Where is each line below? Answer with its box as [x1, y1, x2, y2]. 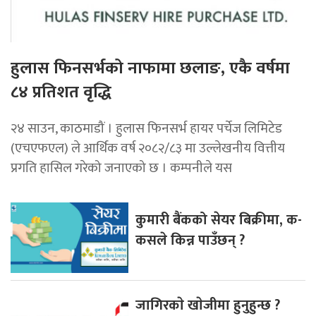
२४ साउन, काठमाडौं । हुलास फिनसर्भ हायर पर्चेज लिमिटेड [11, 117, 282, 140]
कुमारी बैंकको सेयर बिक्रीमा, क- [135, 208, 303, 233]
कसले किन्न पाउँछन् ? [135, 229, 245, 253]
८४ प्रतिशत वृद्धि [11, 78, 111, 107]
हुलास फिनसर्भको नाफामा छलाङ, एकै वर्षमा [11, 54, 290, 83]
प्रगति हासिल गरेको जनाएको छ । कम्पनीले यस [11, 157, 232, 180]
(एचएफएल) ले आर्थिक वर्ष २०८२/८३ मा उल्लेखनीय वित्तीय [11, 137, 285, 160]
